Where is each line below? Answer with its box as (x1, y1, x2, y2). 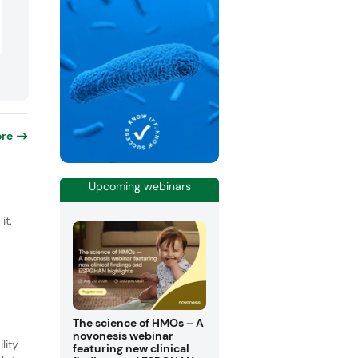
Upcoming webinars (88, 178, 191, 193)
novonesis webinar (72, 328, 173, 344)
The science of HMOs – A (72, 316, 204, 331)
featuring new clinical (72, 341, 189, 356)
